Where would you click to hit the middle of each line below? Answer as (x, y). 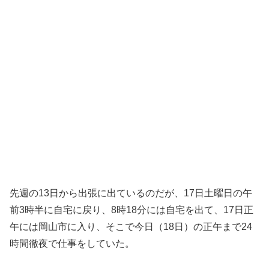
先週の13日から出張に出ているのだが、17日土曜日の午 (131, 193)
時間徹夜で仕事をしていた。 (72, 243)
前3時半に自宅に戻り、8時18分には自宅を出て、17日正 (131, 210)
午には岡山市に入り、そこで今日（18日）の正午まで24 (131, 227)
